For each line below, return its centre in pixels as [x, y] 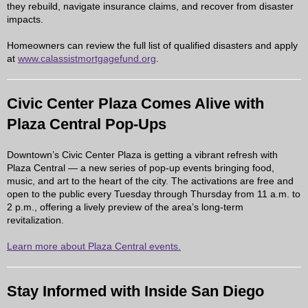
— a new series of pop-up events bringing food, [170, 168]
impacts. [25, 19]
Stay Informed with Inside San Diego [135, 291]
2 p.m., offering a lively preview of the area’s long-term [125, 207]
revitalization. [35, 220]
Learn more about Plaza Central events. [94, 246]
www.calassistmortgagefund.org [87, 58]
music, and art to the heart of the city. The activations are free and [150, 181]
